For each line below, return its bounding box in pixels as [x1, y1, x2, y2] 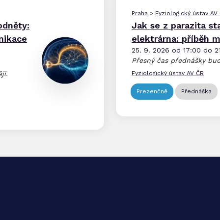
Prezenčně [137, 88, 167, 95]
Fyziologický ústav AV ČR [132, 70, 204, 77]
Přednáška [181, 88, 212, 95]
